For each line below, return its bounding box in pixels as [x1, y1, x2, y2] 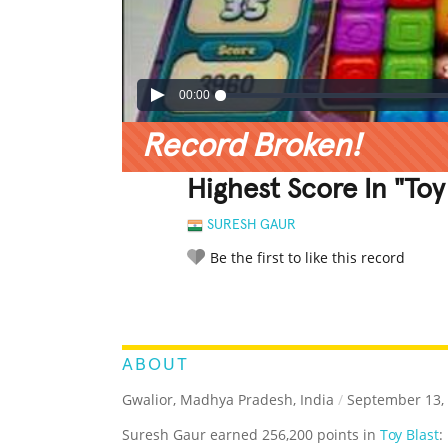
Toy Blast [380, 425, 439, 445]
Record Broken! [142, 131, 361, 164]
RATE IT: [187, 296, 227, 308]
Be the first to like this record [210, 248, 405, 268]
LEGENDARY [242, 294, 308, 309]
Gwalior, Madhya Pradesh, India [122, 390, 334, 410]
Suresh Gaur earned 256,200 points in [122, 425, 380, 445]
